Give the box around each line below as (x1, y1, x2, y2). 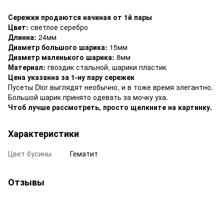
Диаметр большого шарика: (8, 41, 107, 52)
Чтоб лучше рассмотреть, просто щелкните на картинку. (8, 101, 212, 112)
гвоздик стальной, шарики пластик (45, 61, 166, 72)
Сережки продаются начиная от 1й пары (8, 11, 152, 22)
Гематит (70, 148, 98, 158)
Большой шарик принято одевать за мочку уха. (8, 91, 168, 102)
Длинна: (8, 31, 36, 42)
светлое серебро (28, 21, 88, 32)
